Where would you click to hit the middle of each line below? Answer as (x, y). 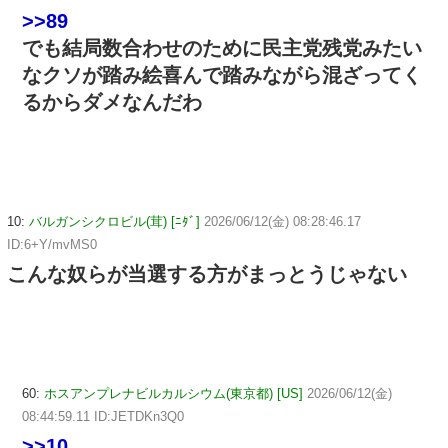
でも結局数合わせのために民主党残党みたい (222, 48)
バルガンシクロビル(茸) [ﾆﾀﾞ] (114, 222)
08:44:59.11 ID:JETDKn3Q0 (103, 416)
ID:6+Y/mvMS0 (52, 245)
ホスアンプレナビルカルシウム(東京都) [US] (173, 393)
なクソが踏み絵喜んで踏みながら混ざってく (222, 75)
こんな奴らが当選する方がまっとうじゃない (207, 274)
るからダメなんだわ (112, 102)
